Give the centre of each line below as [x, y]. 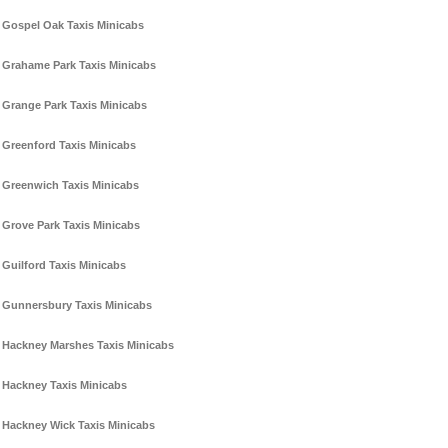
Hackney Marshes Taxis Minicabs [88, 345]
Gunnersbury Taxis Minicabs [77, 305]
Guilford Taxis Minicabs [64, 265]
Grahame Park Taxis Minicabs [79, 65]
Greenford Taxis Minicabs [69, 145]
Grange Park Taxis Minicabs [74, 105]
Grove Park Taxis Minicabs [71, 225]
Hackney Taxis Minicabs [64, 385]
